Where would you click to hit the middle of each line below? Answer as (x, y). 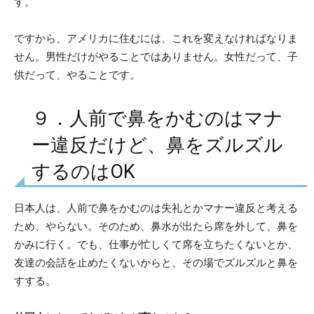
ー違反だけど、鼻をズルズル (157, 145)
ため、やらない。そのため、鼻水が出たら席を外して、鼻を (156, 226)
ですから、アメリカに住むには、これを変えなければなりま (156, 38)
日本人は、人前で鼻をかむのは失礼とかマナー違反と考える (156, 207)
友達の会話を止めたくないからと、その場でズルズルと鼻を (156, 262)
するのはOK (83, 171)
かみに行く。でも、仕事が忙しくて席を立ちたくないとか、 (156, 244)
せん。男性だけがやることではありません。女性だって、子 (156, 56)
